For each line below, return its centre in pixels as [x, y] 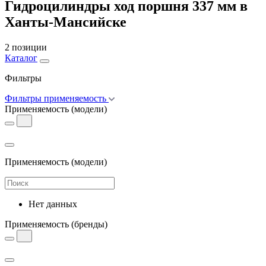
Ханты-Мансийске [66, 22]
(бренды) [89, 224]
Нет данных [53, 204]
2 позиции [26, 47]
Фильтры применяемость [56, 98]
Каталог [21, 58]
